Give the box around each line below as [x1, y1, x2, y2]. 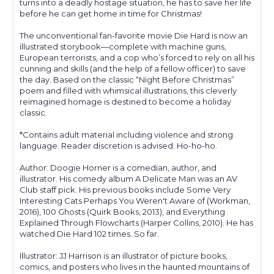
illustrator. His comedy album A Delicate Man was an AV [20, 173, 237, 183]
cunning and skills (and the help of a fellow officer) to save [20, 63, 246, 73]
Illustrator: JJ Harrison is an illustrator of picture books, [20, 250, 228, 261]
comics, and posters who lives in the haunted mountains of [20, 261, 250, 272]
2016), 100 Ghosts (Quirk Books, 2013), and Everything [20, 206, 225, 217]
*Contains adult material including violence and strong [20, 129, 233, 139]
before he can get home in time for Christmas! [20, 8, 202, 18]
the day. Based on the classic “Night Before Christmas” [20, 74, 234, 84]
